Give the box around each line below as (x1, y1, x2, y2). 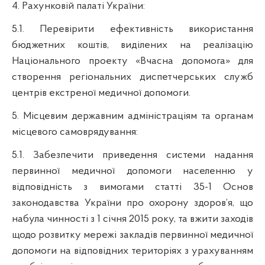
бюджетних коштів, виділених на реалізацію (12, 39, 253, 51)
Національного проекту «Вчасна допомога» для (12, 55, 253, 67)
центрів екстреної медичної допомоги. (12, 87, 190, 99)
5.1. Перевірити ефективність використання (12, 23, 253, 35)
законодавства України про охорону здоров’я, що (12, 197, 253, 209)
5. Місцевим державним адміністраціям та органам (12, 110, 253, 122)
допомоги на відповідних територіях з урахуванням (12, 245, 253, 257)
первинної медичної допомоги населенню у (12, 165, 253, 177)
